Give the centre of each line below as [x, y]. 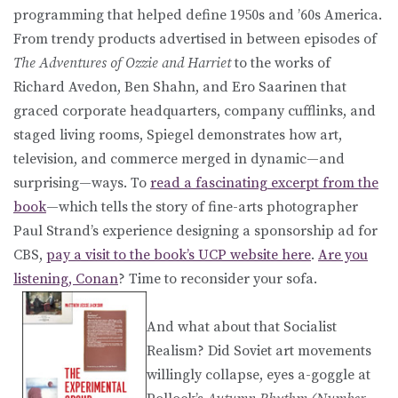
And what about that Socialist [242, 326]
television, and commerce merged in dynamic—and [179, 159]
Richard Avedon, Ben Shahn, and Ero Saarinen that [180, 87]
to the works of [281, 63]
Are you [343, 255]
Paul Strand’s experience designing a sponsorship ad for [195, 231]
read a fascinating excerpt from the [264, 183]
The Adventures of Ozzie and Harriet [122, 63]
